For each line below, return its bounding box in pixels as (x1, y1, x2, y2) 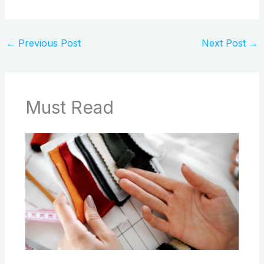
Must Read (25, 97, 114, 118)
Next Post (202, 37, 249, 49)
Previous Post (15, 37, 81, 49)
